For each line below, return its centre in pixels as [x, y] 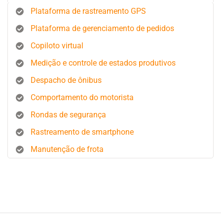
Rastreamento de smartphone [82, 132]
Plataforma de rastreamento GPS [88, 11]
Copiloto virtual [57, 46]
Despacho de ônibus [66, 80]
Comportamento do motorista [82, 97]
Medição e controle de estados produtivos [103, 63]
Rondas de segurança [68, 115]
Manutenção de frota [67, 149]
